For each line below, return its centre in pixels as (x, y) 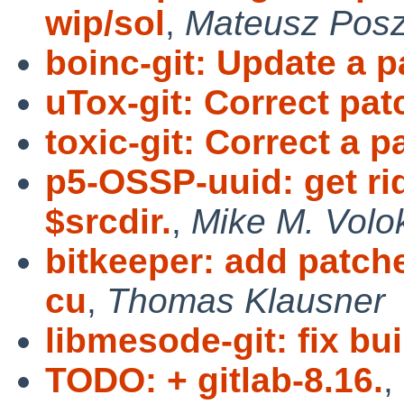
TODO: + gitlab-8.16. (214, 380)
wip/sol (105, 23)
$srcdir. (108, 221)
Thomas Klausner (246, 300)
